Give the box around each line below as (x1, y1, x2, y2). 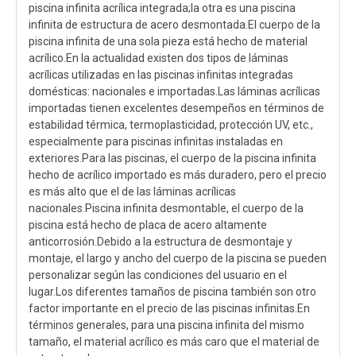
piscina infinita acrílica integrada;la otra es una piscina (29, 2, 296, 14)
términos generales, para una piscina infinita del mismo (29, 319, 304, 331)
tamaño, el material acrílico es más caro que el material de (29, 335, 319, 348)
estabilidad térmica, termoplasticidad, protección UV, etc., (29, 118, 313, 131)
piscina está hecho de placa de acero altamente (29, 219, 267, 231)
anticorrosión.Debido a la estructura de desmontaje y (29, 235, 292, 248)
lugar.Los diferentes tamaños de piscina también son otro (29, 285, 316, 298)
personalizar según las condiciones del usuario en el (29, 269, 287, 281)
